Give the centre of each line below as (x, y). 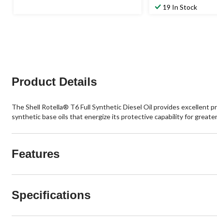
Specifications (51, 195)
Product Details (54, 81)
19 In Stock (180, 7)
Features (36, 154)
